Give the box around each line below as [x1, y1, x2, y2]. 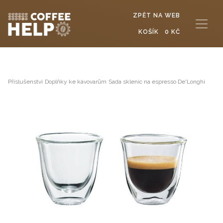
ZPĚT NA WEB [133, 12, 180, 19]
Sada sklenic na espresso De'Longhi [109, 78, 205, 85]
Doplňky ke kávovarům [45, 78, 107, 85]
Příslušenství [8, 78, 43, 85]
